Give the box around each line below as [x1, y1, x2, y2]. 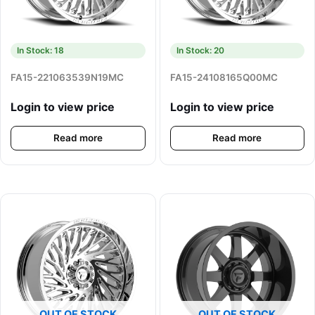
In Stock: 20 [176, 45, 224, 56]
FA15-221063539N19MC [11, 72, 124, 84]
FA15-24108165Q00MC [169, 72, 278, 84]
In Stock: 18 [17, 45, 64, 56]
